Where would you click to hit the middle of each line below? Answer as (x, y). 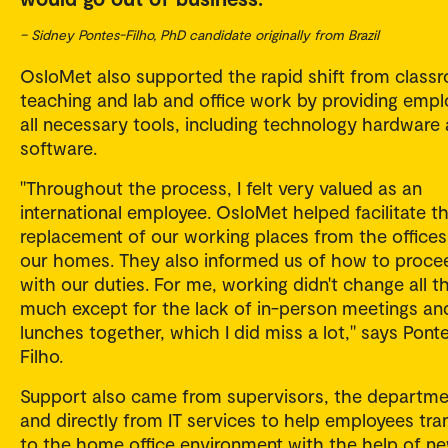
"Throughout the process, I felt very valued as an (221, 187)
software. (60, 147)
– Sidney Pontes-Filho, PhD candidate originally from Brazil (199, 34)
